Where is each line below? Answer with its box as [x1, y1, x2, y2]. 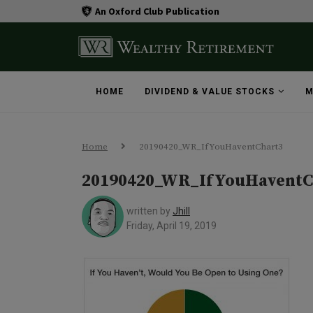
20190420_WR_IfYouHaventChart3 [139, 141, 283, 152]
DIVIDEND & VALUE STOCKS [144, 87, 275, 96]
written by [126, 205, 173, 217]
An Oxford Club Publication [94, 4, 219, 17]
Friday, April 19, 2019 [126, 220, 217, 231]
